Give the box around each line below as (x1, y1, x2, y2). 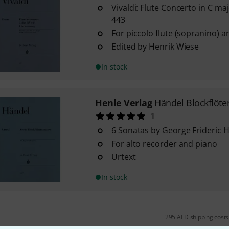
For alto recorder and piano (111, 138, 217, 149)
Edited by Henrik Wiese (111, 41, 199, 52)
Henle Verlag (95, 97, 152, 109)
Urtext (111, 151, 136, 163)
